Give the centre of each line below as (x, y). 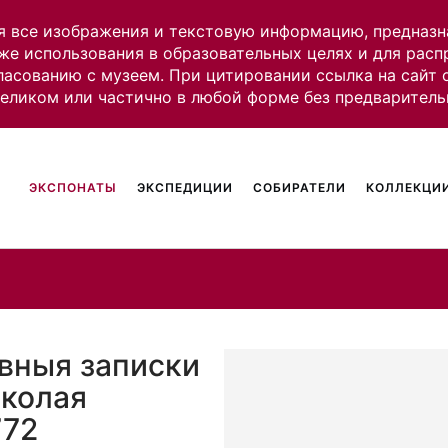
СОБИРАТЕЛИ (300, 187)
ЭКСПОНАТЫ (73, 187)
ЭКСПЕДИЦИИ (185, 187)
